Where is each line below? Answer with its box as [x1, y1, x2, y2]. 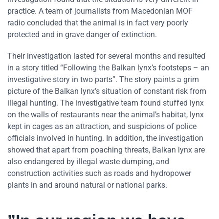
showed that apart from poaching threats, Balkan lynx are [7, 145, 205, 155]
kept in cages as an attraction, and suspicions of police [7, 122, 197, 131]
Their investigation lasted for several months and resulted [7, 51, 205, 61]
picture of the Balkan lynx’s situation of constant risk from [7, 87, 206, 96]
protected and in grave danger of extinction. [7, 30, 157, 40]
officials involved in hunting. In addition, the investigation [7, 133, 203, 143]
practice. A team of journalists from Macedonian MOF [7, 6, 193, 16]
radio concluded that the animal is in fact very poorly [7, 18, 188, 28]
